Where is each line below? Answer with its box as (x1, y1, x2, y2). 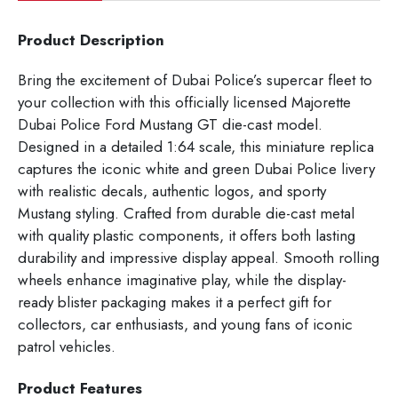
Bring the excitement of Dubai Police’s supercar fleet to (18, 68, 372, 91)
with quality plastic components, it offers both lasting (18, 224, 355, 246)
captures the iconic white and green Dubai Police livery (18, 157, 375, 179)
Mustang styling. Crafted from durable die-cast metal (18, 202, 354, 224)
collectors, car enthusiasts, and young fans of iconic (18, 313, 353, 335)
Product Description (18, 28, 164, 51)
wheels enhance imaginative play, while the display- (18, 268, 346, 291)
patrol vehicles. (18, 335, 115, 357)
